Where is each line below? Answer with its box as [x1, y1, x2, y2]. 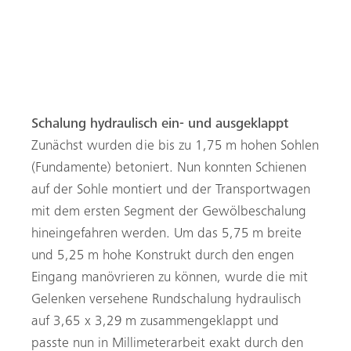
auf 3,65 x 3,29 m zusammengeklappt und [31, 315, 279, 330]
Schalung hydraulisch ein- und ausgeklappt [31, 118, 288, 132]
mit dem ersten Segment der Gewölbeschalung [31, 205, 306, 220]
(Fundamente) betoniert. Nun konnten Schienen [31, 161, 306, 176]
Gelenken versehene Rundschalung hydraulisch [31, 293, 301, 308]
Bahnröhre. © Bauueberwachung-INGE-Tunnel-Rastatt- [39, 24, 302, 36]
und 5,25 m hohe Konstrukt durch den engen [31, 249, 294, 264]
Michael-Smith [39, 42, 108, 55]
